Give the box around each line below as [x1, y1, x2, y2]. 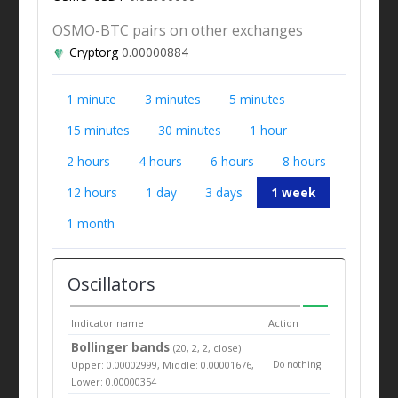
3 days [204, 183, 243, 201]
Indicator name [71, 315, 145, 330]
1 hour [249, 121, 287, 139]
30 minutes [157, 121, 221, 139]
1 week [270, 183, 315, 201]
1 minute [66, 90, 116, 107]
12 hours [66, 183, 117, 201]
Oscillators [67, 271, 155, 296]
